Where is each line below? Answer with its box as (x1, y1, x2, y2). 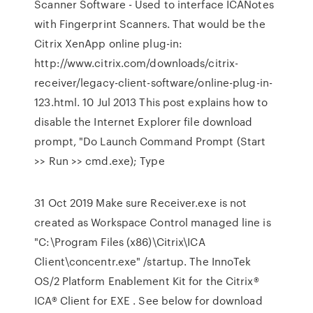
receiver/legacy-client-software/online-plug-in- (34, 75, 272, 90)
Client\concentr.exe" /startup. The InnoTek (34, 254, 252, 269)
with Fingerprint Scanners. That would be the (34, 16, 265, 31)
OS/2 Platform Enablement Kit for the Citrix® (34, 273, 259, 289)
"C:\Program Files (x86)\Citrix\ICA (34, 234, 205, 249)
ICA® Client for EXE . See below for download (34, 293, 263, 308)
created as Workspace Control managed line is (34, 214, 271, 230)
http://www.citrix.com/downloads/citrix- (34, 55, 239, 71)
